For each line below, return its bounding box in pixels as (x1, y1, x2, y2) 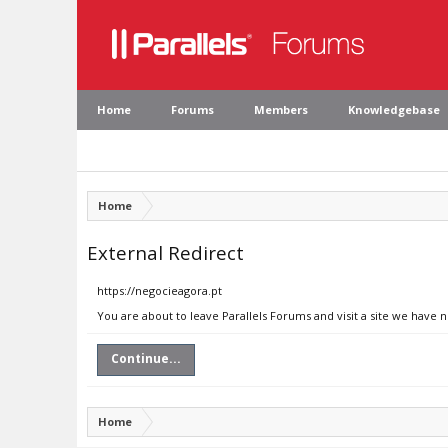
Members (254, 102, 308, 117)
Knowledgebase (348, 102, 440, 117)
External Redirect (87, 240, 244, 265)
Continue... (111, 350, 181, 367)
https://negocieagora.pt (97, 283, 222, 298)
